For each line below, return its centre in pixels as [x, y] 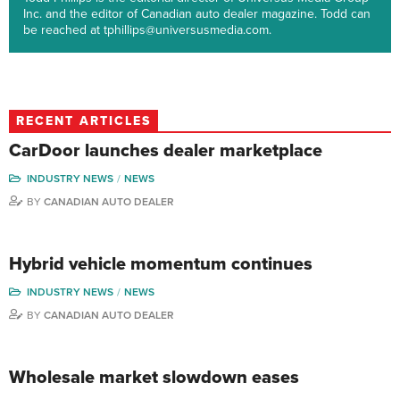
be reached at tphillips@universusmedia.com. [147, 30]
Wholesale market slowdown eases [154, 378]
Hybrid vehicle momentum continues [161, 264]
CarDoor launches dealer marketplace [166, 151]
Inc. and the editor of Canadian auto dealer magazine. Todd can [197, 14]
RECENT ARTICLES [83, 121]
